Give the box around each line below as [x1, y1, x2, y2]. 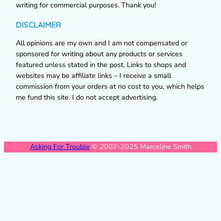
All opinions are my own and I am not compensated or [16, 38, 187, 48]
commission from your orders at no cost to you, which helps [16, 81, 204, 91]
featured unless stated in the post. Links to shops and [16, 60, 186, 70]
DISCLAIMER [16, 19, 61, 30]
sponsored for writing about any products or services [16, 49, 183, 59]
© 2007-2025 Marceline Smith [89, 142, 191, 152]
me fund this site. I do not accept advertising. [16, 92, 157, 102]
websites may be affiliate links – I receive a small [16, 71, 171, 80]
